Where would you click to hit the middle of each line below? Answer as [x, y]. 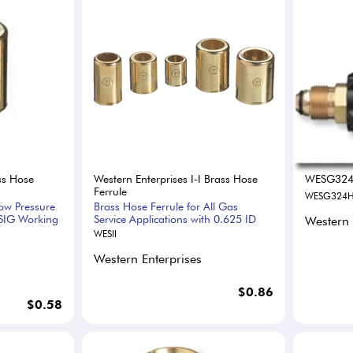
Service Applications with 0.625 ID [175, 219]
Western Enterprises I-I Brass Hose [176, 179]
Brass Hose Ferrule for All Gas [166, 207]
